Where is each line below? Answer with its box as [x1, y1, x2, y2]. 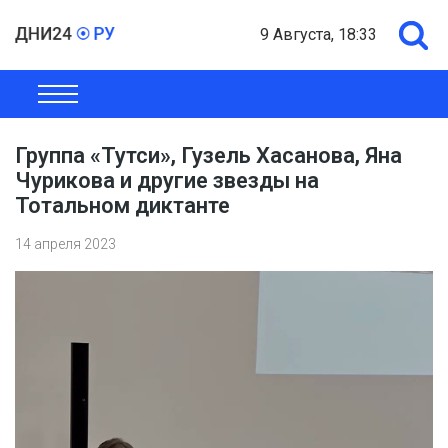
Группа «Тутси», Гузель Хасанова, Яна [15, 143, 402, 168]
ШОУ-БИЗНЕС [338, 92, 432, 108]
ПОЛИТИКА [235, 92, 314, 108]
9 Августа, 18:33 [260, 25, 377, 44]
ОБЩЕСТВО [20, 92, 99, 108]
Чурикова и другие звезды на [15, 168, 319, 193]
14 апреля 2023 [15, 236, 116, 252]
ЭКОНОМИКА [123, 92, 211, 108]
